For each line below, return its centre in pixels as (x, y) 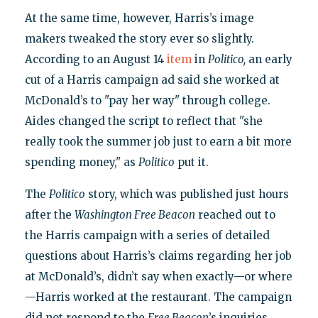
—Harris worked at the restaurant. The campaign (158, 297)
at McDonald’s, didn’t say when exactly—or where (158, 276)
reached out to (235, 214)
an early (269, 59)
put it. (191, 162)
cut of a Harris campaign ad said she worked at (152, 79)
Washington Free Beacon (135, 214)
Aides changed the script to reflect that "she (143, 121)
